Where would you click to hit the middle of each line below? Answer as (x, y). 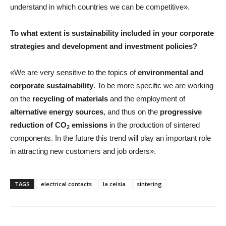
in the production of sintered (154, 125)
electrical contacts (66, 184)
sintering (149, 184)
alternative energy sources (57, 111)
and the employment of (148, 98)
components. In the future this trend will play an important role (110, 138)
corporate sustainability (52, 85)
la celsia (114, 184)
